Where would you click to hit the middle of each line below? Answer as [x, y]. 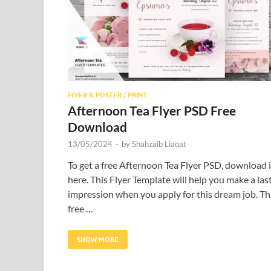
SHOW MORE [98, 239]
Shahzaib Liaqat [159, 144]
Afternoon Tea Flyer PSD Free [152, 110]
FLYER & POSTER [95, 95]
